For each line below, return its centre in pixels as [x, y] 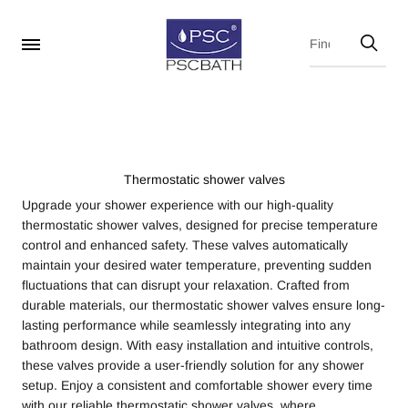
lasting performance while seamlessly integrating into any [186, 325]
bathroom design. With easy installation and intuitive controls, [198, 345]
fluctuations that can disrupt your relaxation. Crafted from [186, 285]
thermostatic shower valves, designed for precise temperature [200, 225]
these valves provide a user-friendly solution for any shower [193, 365]
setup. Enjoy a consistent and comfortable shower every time [197, 385]
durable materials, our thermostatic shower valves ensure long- [204, 305]
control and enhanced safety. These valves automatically [185, 245]
